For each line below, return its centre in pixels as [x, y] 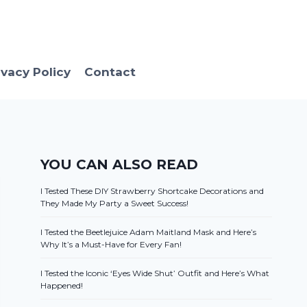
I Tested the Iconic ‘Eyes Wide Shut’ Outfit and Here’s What [155, 273]
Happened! [62, 286]
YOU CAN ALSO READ [120, 165]
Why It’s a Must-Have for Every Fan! [111, 245]
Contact [110, 72]
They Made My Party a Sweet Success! [115, 204]
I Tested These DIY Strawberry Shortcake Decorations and [152, 191]
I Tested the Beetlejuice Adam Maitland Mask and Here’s [149, 232]
